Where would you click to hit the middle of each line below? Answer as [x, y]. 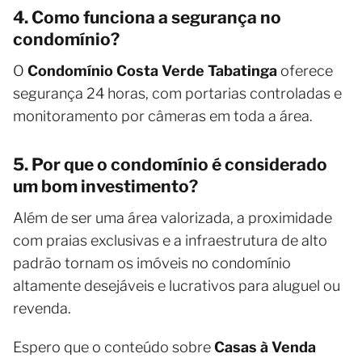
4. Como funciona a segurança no [147, 18]
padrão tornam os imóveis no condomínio [152, 263]
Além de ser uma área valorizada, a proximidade [173, 218]
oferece [305, 71]
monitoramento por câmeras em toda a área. [163, 116]
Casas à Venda [265, 347]
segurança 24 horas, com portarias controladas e [177, 94]
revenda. [42, 309]
